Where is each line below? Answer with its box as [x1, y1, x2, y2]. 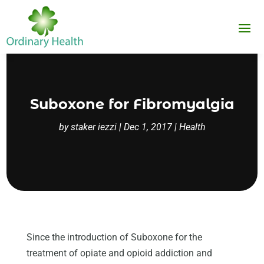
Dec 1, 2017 [123, 121, 172, 133]
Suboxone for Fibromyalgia [29, 95, 235, 113]
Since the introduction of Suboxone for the [26, 231, 202, 243]
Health [179, 121, 206, 133]
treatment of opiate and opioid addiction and [26, 247, 212, 259]
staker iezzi [70, 121, 117, 133]
